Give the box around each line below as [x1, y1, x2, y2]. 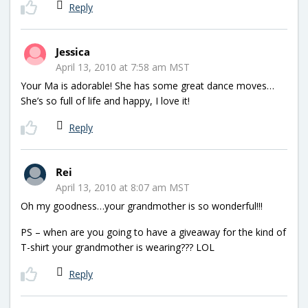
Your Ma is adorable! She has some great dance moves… [21, 78, 274, 92]
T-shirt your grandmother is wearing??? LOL [21, 240, 214, 254]
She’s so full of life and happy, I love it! [21, 93, 190, 107]
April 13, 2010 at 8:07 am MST [56, 180, 190, 194]
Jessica [56, 44, 90, 58]
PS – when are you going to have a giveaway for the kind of [21, 225, 286, 239]
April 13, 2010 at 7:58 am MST [56, 60, 190, 74]
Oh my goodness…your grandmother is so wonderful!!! [21, 199, 263, 212]
